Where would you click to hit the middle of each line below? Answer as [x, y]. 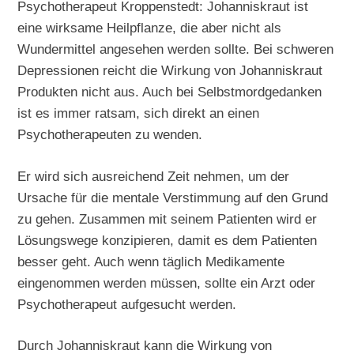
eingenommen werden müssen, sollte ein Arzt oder [167, 282]
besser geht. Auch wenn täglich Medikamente [151, 261]
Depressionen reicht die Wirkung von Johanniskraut [170, 70]
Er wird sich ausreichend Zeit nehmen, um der [154, 176]
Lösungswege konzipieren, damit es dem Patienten [168, 240]
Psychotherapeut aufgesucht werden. [127, 304]
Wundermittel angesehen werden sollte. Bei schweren [176, 49]
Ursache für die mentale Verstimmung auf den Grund [173, 197]
